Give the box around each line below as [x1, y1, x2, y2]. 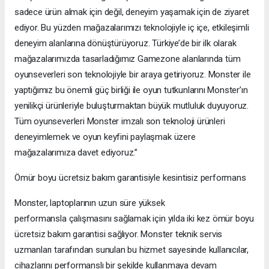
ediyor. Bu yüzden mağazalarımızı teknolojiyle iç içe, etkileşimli [14, 22, 249, 33]
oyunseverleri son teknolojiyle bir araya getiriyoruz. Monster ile [14, 68, 251, 80]
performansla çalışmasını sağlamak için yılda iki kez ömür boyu [14, 213, 255, 224]
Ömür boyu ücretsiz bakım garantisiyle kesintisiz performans [14, 172, 253, 183]
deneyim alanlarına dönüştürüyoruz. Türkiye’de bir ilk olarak [14, 37, 237, 49]
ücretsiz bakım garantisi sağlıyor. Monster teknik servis [14, 228, 223, 240]
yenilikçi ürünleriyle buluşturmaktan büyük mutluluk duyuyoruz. [14, 100, 249, 111]
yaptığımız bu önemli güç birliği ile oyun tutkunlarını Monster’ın [14, 84, 248, 95]
